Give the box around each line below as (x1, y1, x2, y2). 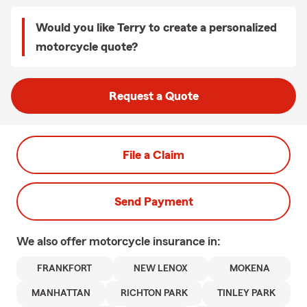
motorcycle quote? (36, 40, 138, 53)
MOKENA (229, 264, 270, 273)
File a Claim (123, 149, 184, 161)
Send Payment (114, 195, 193, 208)
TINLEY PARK (217, 288, 276, 298)
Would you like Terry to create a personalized (36, 21, 277, 34)
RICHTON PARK (120, 288, 188, 298)
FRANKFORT (37, 264, 93, 273)
